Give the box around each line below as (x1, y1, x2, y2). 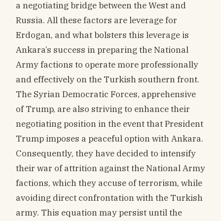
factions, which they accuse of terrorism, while (16, 177, 202, 189)
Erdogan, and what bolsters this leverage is (16, 29, 189, 41)
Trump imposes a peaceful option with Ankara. (16, 133, 203, 145)
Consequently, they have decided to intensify (16, 147, 196, 159)
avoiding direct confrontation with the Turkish (16, 192, 203, 204)
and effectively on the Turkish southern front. (16, 74, 199, 85)
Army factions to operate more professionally (16, 59, 198, 71)
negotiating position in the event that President (16, 118, 203, 130)
